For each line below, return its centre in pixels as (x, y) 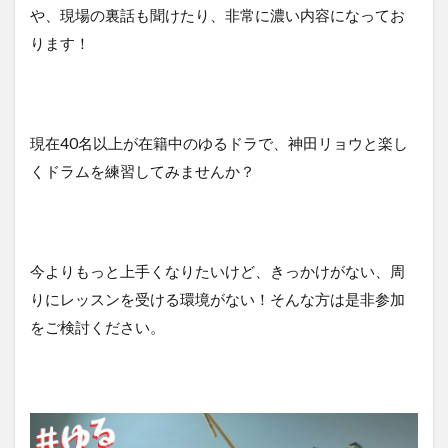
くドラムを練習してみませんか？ (142, 171)
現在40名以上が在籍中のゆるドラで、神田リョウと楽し (219, 143)
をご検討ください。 (97, 327)
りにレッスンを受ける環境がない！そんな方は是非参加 (217, 299)
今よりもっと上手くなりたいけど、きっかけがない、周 (217, 271)
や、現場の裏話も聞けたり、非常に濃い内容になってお (217, 15)
